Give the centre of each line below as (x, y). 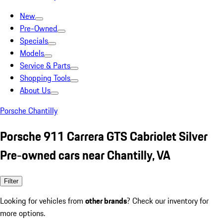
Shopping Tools (45, 78)
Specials (34, 41)
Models (32, 53)
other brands (106, 200)
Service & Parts (45, 65)
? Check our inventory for (168, 200)
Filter (11, 181)
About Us (35, 90)
